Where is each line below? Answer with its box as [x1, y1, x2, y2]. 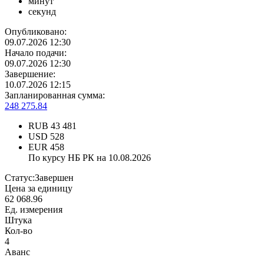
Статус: [5, 173, 35, 183]
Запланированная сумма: [5, 90, 105, 101]
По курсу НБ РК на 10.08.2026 [28, 153, 151, 163]
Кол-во [5, 226, 32, 236]
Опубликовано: [5, 27, 67, 37]
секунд [28, 6, 56, 17]
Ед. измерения [5, 204, 62, 215]
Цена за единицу [5, 183, 72, 194]
